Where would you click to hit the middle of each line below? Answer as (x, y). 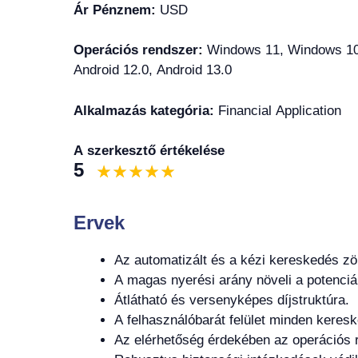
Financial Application (280, 110)
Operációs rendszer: (140, 50)
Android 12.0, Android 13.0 (153, 70)
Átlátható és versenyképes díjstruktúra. (232, 300)
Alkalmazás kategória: (146, 110)
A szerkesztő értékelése (149, 151)
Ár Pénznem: (117, 10)
